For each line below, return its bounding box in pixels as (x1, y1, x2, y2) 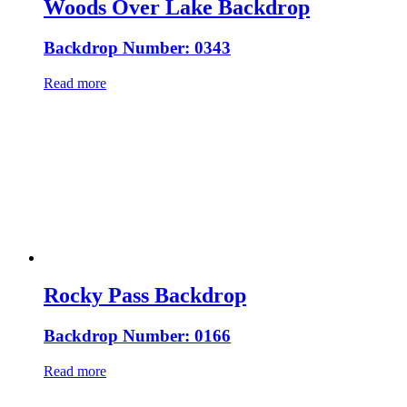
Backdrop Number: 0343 (44, 37, 231, 57)
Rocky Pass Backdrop (44, 283, 246, 308)
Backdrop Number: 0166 (44, 326, 231, 346)
